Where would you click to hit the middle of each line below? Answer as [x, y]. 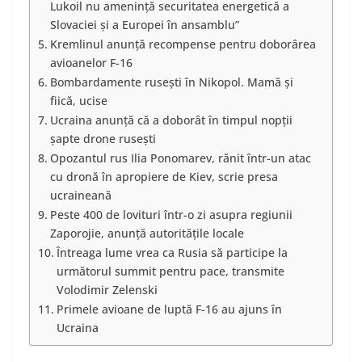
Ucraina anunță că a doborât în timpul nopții [171, 120]
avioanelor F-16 [91, 63]
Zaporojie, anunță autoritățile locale [147, 234]
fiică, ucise [78, 101]
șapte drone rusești [103, 139]
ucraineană [80, 196]
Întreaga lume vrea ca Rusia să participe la [172, 253]
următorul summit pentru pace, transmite [170, 271]
